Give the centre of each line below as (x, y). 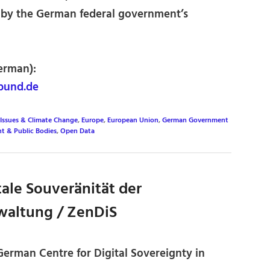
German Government (195, 120)
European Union (133, 120)
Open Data (77, 131)
